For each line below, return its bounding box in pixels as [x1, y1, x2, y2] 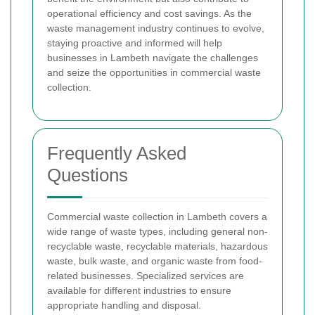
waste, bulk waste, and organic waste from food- [47, 255, 262, 266]
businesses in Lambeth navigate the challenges [47, 51, 258, 63]
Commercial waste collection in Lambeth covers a [47, 210, 267, 222]
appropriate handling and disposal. [47, 299, 201, 311]
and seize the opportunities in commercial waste [47, 66, 261, 78]
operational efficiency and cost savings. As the [47, 7, 252, 19]
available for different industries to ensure [47, 284, 231, 296]
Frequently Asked [47, 142, 186, 164]
